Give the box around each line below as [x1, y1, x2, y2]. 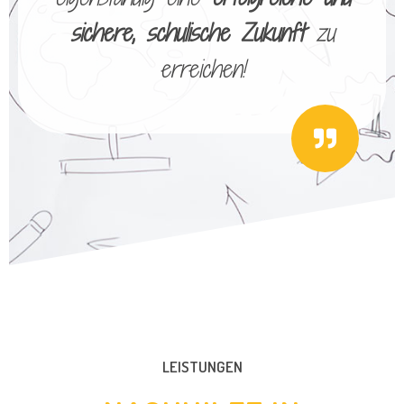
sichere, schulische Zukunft [69, 16, 304, 50]
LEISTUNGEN [161, 357, 243, 377]
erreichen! [160, 52, 244, 86]
